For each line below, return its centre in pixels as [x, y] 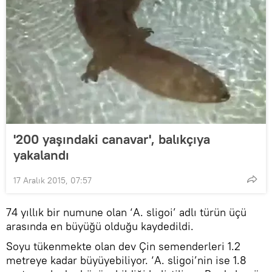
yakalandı [41, 155]
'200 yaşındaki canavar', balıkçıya [112, 139]
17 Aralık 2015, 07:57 [53, 180]
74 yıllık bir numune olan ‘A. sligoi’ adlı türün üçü [126, 212]
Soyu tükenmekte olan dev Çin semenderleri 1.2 [123, 246]
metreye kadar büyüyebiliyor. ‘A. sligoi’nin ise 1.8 [126, 260]
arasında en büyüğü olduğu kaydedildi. [103, 226]
